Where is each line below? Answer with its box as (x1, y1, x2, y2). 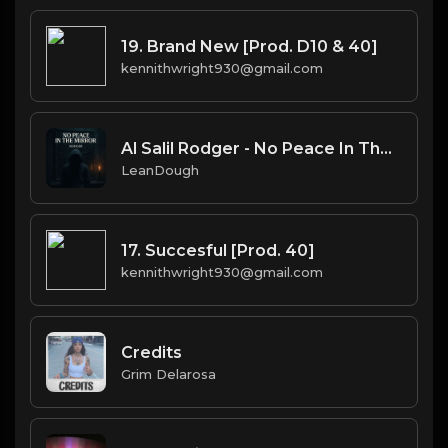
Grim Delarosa (121, 365, 216, 382)
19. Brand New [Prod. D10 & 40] (121, 36, 378, 56)
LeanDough (121, 161, 199, 178)
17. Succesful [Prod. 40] (121, 240, 315, 260)
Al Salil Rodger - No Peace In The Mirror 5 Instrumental (380, 138, 392, 158)
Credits (121, 342, 182, 362)
